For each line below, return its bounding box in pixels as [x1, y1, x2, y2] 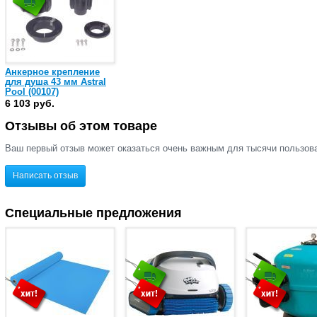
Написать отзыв [13, 170, 78, 180]
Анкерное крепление [5, 66, 100, 77]
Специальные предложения [5, 205, 182, 220]
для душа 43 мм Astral [5, 76, 106, 87]
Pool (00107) [5, 86, 59, 97]
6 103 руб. [5, 97, 54, 109]
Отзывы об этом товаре [5, 119, 157, 134]
